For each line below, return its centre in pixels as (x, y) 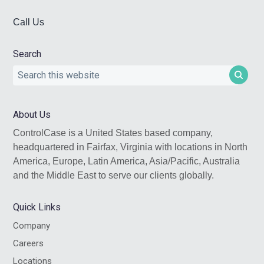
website (29, 100)
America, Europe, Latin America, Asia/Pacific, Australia (127, 161)
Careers (29, 243)
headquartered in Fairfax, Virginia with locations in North (131, 147)
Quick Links (37, 207)
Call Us (29, 22)
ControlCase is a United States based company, (113, 133)
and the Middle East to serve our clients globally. (114, 175)
